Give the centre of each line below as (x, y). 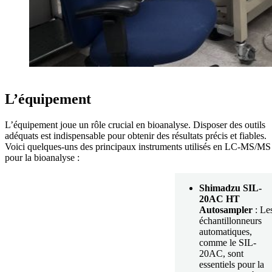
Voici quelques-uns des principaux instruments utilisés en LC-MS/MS (138, 146)
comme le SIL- (228, 242)
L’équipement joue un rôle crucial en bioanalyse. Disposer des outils (135, 124)
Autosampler (226, 209)
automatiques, (226, 231)
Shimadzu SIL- (230, 188)
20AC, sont (221, 253)
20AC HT (219, 199)
